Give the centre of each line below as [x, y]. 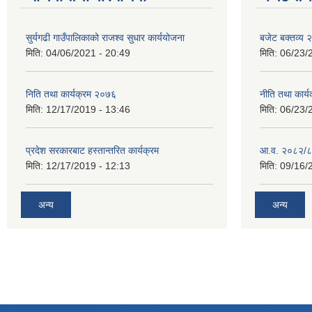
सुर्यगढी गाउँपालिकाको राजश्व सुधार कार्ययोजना [105, 37]
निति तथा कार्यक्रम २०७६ [71, 94]
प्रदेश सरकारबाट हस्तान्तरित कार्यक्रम [92, 150]
